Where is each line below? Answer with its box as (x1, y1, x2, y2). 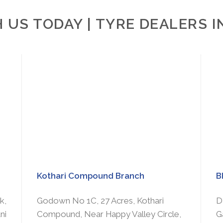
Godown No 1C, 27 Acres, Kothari (36, 195, 164, 206)
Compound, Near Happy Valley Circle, (36, 209, 181, 219)
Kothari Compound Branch (36, 171, 144, 181)
